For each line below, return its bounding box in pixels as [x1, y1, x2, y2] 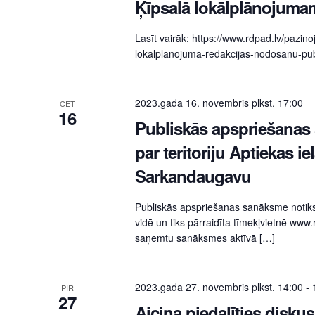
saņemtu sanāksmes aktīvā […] [134, 231, 275, 245]
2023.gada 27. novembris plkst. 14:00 [134, 280, 303, 295]
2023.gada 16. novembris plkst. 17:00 [134, 96, 303, 110]
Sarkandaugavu [134, 164, 251, 188]
